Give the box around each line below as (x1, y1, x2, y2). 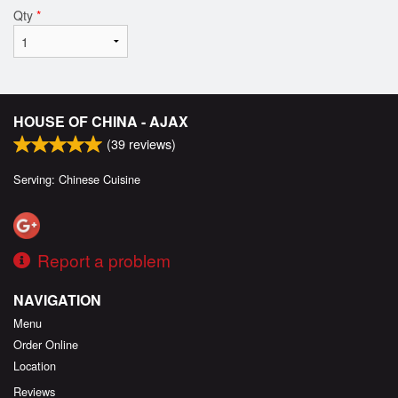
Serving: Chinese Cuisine (13, 170, 140, 187)
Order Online (13, 335, 78, 353)
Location (13, 356, 56, 374)
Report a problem (37, 247, 171, 272)
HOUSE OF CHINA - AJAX (13, 110, 188, 131)
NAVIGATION (13, 289, 101, 310)
